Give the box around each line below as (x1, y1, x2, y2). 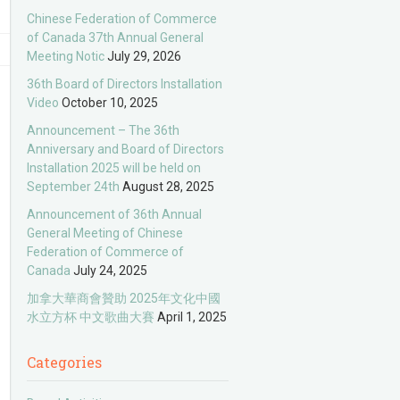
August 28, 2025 (122, 179, 215, 194)
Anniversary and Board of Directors (27, 142, 225, 156)
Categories (27, 353, 103, 371)
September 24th (27, 179, 121, 194)
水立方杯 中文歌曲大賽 (27, 310, 155, 324)
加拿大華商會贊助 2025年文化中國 (27, 291, 221, 305)
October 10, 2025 (62, 96, 159, 110)
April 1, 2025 (157, 310, 228, 324)
